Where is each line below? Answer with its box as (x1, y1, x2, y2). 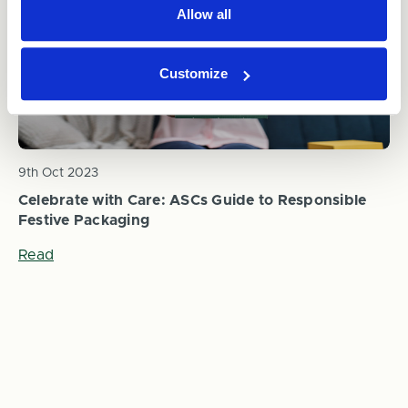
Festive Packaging (17, 212, 150, 228)
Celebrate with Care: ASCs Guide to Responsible (17, 192, 367, 208)
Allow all (177, 5, 231, 22)
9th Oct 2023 (17, 166, 98, 179)
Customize (159, 66, 229, 82)
